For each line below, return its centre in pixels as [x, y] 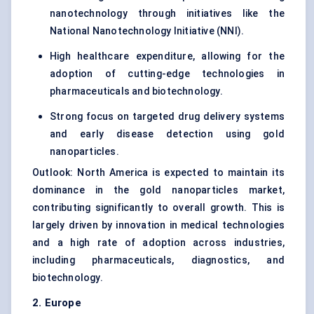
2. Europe [57, 303]
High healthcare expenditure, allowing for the [167, 56]
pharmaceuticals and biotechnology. [136, 91]
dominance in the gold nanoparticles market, [158, 190]
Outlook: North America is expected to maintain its [158, 173]
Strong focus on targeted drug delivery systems [167, 117]
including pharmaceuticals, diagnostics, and [158, 260]
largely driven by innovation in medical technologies [158, 225]
